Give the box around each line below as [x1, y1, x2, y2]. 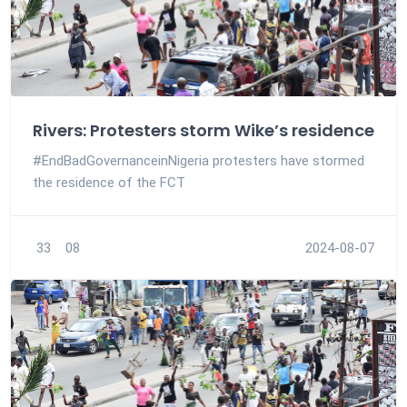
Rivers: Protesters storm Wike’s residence [33, 119, 374, 143]
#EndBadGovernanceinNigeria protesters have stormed [33, 153, 364, 170]
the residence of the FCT [33, 174, 185, 192]
